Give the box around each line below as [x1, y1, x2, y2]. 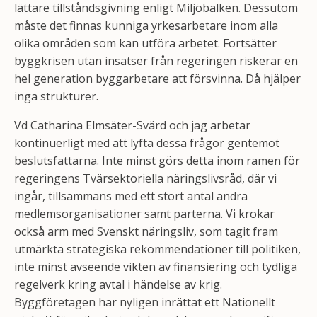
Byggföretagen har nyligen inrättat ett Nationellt [14, 294, 275, 310]
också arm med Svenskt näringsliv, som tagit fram [14, 224, 278, 239]
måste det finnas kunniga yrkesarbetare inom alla [14, 18, 278, 33]
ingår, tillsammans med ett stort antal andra [14, 188, 248, 204]
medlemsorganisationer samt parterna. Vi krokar [14, 206, 275, 221]
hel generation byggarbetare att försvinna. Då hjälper [14, 71, 301, 86]
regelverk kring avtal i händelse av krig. [14, 277, 222, 292]
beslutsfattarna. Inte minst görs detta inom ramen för [14, 153, 300, 168]
